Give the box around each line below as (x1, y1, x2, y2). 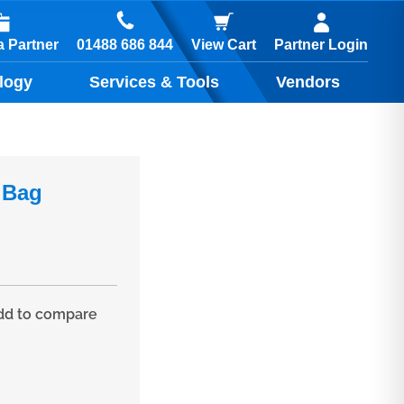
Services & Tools (89, 73, 220, 91)
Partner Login (274, 37, 368, 52)
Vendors (275, 73, 340, 91)
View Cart (191, 37, 256, 52)
